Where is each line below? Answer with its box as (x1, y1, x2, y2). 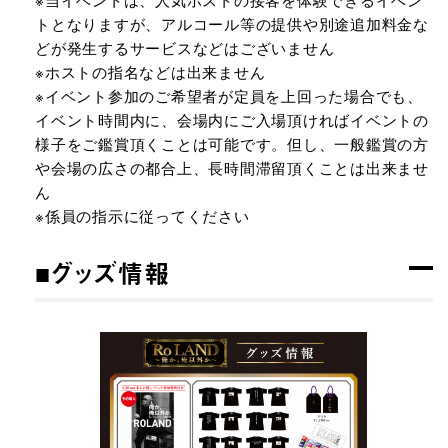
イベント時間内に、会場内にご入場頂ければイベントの (35, 109, 429, 130)
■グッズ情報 (35, 255, 171, 291)
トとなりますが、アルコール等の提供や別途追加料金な (35, 13, 429, 34)
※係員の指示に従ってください (35, 205, 250, 226)
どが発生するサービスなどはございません (35, 37, 335, 58)
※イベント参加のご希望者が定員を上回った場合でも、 (35, 85, 423, 106)
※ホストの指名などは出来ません (35, 61, 266, 82)
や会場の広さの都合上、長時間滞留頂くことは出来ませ (35, 157, 429, 178)
